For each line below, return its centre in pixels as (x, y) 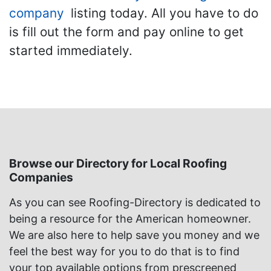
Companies (41, 178)
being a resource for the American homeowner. (130, 219)
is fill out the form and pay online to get (126, 32)
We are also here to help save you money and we (134, 235)
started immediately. (71, 51)
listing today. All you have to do (163, 13)
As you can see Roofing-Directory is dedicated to (135, 203)
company (37, 13)
